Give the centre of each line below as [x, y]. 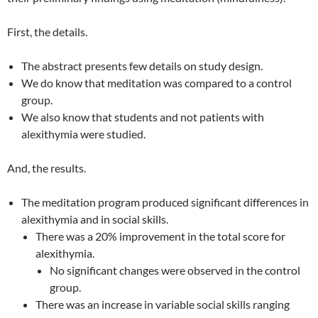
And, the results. [46, 168]
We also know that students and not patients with [143, 117]
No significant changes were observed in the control [175, 270]
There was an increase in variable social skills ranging [163, 304]
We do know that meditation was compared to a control [157, 83]
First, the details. [47, 32]
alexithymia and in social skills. [95, 219]
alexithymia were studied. [83, 134]
